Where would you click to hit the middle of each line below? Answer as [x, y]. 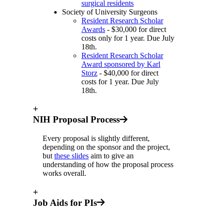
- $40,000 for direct [128, 73]
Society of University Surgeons [110, 12]
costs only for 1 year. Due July [128, 38]
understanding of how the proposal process [108, 165]
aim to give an [111, 156]
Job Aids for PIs [65, 202]
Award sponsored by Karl [121, 64]
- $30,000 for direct [136, 29]
